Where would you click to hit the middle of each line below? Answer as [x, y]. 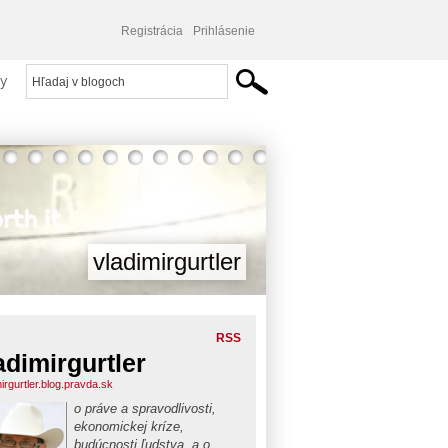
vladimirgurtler [167, 261]
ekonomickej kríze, [129, 426]
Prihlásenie [224, 31]
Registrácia [152, 31]
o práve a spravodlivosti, [145, 408]
